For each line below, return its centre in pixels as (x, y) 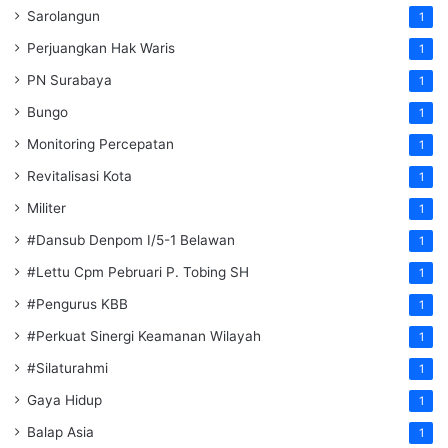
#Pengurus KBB (77, 304)
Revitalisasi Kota (79, 176)
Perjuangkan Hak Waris (101, 48)
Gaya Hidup (64, 400)
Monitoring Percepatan (100, 144)
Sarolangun (63, 16)
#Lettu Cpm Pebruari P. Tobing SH (138, 272)
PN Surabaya (69, 80)
